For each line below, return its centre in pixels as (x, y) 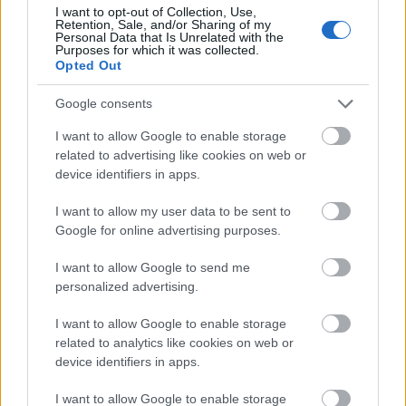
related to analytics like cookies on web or (174, 342)
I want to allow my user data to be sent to (173, 211)
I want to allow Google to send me (153, 267)
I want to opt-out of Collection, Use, (156, 11)
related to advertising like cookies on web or (181, 155)
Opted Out (89, 65)
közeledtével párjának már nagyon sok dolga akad (194, 83)
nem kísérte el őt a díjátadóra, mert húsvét (166, 62)
